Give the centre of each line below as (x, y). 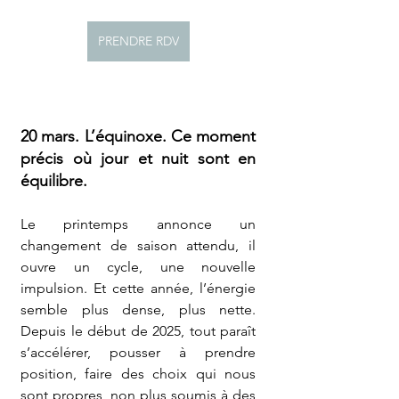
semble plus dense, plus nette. (138, 309)
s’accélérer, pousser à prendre (138, 352)
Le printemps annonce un (138, 224)
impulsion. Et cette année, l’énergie (138, 288)
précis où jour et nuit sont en (138, 159)
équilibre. (54, 181)
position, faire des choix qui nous (138, 374)
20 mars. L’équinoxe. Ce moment (138, 136)
